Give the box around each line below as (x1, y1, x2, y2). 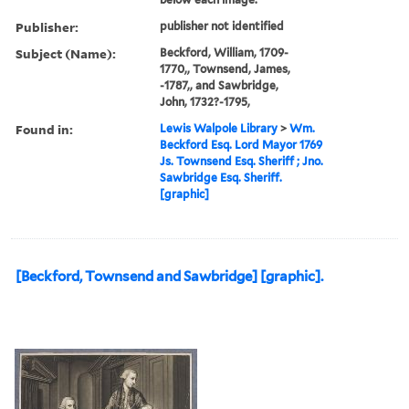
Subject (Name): (16, 44, 116, 62)
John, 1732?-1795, (160, 94, 251, 109)
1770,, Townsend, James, (160, 61, 291, 76)
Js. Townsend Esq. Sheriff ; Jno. (160, 153, 324, 168)
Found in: (16, 120, 73, 138)
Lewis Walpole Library (160, 121, 278, 135)
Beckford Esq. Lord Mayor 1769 (160, 137, 323, 152)
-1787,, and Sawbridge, (160, 78, 279, 92)
